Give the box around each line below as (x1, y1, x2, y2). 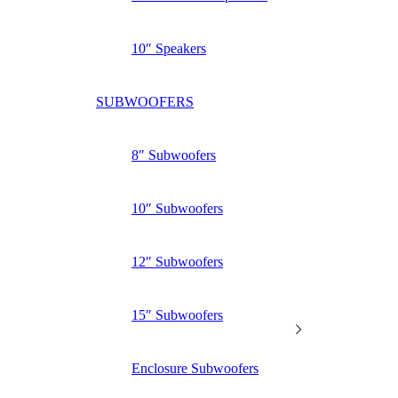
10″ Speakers (131, 40, 206, 56)
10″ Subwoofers (131, 200, 223, 216)
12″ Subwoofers (131, 253, 223, 269)
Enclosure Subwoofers (131, 360, 259, 376)
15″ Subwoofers (131, 306, 223, 322)
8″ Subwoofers (131, 147, 216, 163)
